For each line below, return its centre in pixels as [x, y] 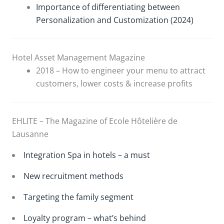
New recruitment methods [73, 176]
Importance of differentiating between [108, 7]
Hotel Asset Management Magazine [78, 57]
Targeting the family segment [78, 197]
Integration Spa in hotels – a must [87, 155]
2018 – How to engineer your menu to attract [121, 70]
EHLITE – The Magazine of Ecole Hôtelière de [95, 121]
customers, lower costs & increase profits [114, 83]
